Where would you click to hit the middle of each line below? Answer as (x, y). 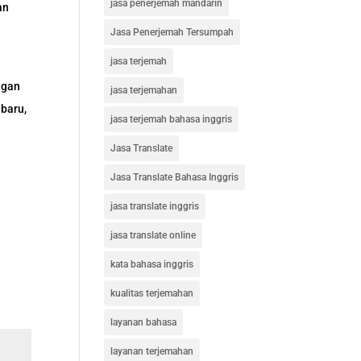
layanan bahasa (143, 322)
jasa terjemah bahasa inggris (171, 119)
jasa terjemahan (143, 90)
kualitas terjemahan (151, 293)
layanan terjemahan (151, 351)
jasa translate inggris (154, 206)
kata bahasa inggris (151, 264)
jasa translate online (153, 235)
